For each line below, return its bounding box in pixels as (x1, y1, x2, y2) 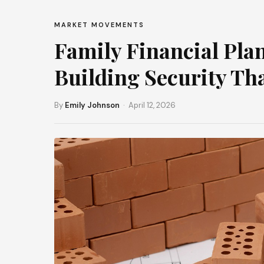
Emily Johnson (65, 100, 120, 110)
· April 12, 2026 (120, 100, 176, 110)
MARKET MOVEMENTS (54, 21, 144, 29)
